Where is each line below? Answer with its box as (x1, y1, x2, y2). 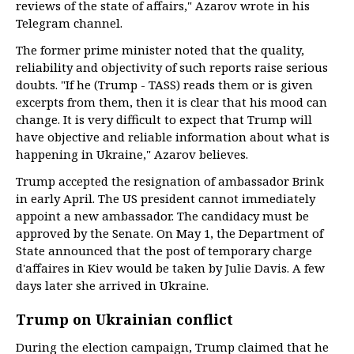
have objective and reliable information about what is (16, 129, 330, 145)
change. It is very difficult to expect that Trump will (16, 111, 312, 128)
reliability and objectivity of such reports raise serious (16, 59, 328, 76)
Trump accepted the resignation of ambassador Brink (16, 173, 324, 190)
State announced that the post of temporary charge (16, 243, 312, 259)
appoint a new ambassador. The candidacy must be (16, 208, 309, 224)
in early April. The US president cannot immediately (16, 190, 315, 207)
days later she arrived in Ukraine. (16, 277, 209, 294)
